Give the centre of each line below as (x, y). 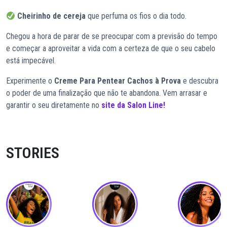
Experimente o (30, 81)
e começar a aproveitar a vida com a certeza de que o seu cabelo (111, 49)
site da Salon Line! (133, 105)
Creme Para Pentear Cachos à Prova (118, 81)
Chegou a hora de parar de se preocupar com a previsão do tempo (112, 36)
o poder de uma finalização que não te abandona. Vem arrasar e (107, 93)
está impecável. (32, 61)
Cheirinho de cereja (52, 16)
